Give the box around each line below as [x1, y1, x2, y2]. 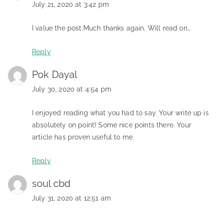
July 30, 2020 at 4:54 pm [32, 85, 111, 93]
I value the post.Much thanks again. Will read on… [32, 24, 190, 32]
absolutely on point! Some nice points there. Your [32, 121, 191, 129]
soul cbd [32, 177, 71, 189]
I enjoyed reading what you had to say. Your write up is [32, 108, 209, 117]
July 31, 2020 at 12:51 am [32, 194, 111, 202]
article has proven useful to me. [32, 133, 135, 141]
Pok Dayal [32, 68, 77, 80]
